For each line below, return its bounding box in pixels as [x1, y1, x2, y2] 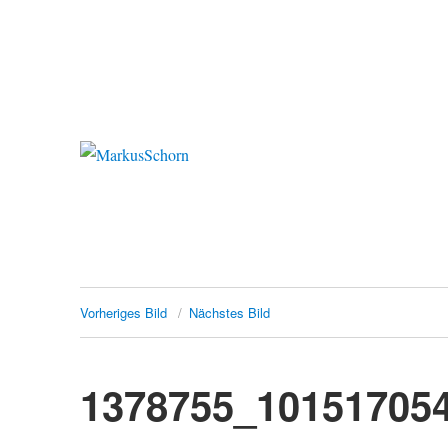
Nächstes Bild [189, 303, 271, 322]
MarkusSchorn [80, 180, 277, 222]
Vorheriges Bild [80, 303, 168, 322]
